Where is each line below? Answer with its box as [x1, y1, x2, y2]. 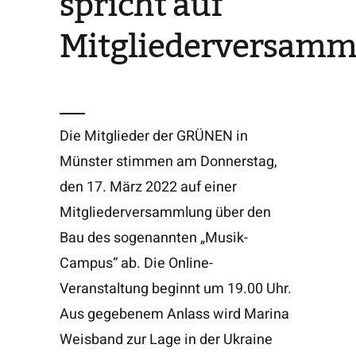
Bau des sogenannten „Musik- [59, 226, 248, 249]
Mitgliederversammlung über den [59, 201, 271, 223]
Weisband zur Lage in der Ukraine [59, 328, 273, 350]
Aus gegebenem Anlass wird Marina [59, 303, 289, 325]
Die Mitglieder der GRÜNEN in [59, 125, 248, 147]
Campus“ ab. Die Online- [59, 252, 213, 274]
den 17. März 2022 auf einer [59, 176, 237, 198]
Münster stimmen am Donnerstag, [59, 150, 277, 172]
